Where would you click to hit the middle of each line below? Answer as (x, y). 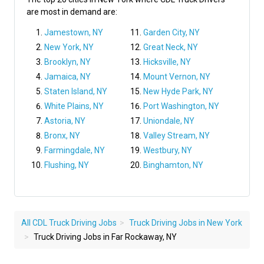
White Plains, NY (74, 106)
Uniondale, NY (169, 121)
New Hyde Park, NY (178, 92)
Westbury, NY (168, 151)
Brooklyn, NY (67, 62)
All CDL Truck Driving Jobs (69, 223)
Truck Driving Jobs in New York (186, 223)
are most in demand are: (72, 12)
